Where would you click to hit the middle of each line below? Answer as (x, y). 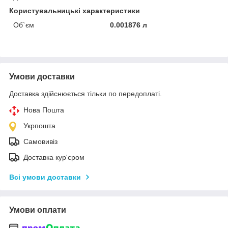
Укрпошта (39, 125)
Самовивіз (40, 141)
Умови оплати (38, 210)
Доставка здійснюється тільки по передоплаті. (85, 93)
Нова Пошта (44, 110)
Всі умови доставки (45, 177)
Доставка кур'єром (54, 157)
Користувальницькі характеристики (75, 10)
